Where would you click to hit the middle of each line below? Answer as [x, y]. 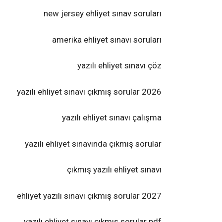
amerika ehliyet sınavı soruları [107, 39]
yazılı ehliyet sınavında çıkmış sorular [93, 143]
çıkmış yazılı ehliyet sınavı [114, 169]
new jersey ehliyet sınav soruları [103, 13]
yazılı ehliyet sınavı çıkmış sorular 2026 [89, 91]
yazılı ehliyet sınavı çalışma [112, 117]
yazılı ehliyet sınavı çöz [119, 65]
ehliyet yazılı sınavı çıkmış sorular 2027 [89, 195]
